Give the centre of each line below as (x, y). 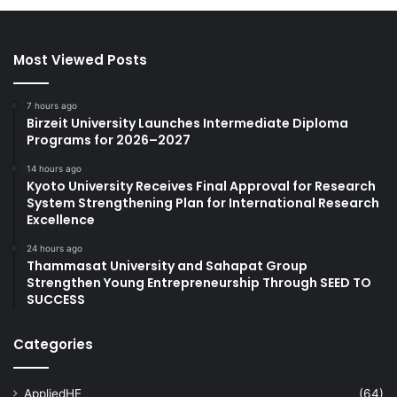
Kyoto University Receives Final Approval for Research (201, 186)
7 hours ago (52, 105)
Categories (53, 344)
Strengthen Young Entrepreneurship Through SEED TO (199, 282)
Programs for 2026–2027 (109, 140)
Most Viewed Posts (80, 59)
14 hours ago (54, 168)
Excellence (61, 219)
